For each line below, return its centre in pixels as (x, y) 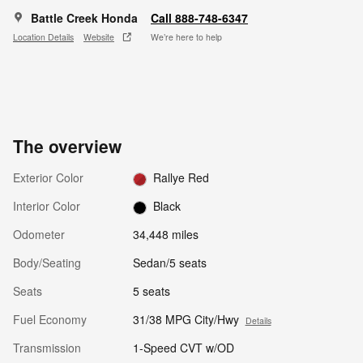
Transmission (47, 348)
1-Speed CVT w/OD (183, 348)
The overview (67, 146)
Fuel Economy (50, 320)
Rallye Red (181, 178)
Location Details (43, 36)
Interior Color (47, 206)
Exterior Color (48, 178)
